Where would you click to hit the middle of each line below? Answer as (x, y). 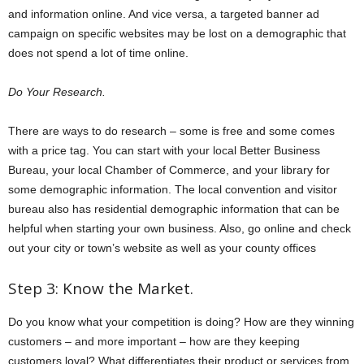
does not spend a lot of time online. (98, 53)
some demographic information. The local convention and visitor (173, 190)
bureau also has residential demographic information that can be (174, 209)
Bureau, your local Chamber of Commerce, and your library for (169, 170)
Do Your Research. (57, 92)
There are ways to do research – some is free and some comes (171, 131)
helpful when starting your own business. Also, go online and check (180, 229)
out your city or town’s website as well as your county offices (162, 248)
